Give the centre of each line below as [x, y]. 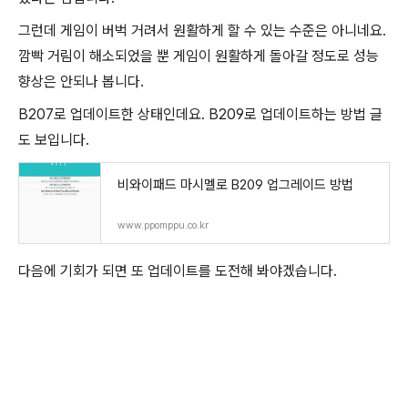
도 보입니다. [54, 140]
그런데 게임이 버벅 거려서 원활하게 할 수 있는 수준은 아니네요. [202, 31]
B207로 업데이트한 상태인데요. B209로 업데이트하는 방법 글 [200, 114]
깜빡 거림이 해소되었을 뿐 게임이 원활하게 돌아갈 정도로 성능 [199, 56]
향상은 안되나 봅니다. [81, 82]
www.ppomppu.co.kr [163, 225]
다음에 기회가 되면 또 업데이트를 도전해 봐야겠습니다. [178, 271]
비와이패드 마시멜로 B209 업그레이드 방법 [235, 185]
